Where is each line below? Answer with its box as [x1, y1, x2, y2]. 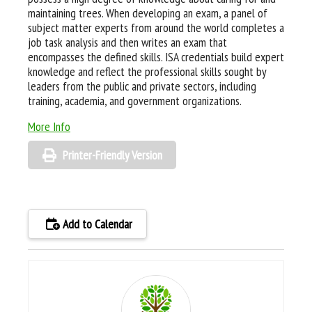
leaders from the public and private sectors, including [28, 78, 256, 94]
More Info [28, 118, 70, 134]
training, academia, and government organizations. [28, 93, 242, 109]
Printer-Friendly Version [63, 147, 162, 163]
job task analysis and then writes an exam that [28, 34, 227, 50]
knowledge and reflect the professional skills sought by [28, 63, 266, 79]
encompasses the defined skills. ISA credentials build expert [28, 49, 284, 65]
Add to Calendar [60, 216, 132, 232]
